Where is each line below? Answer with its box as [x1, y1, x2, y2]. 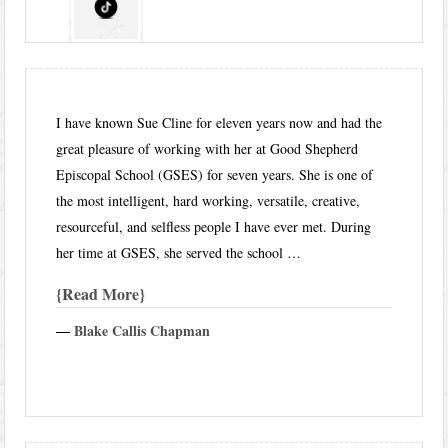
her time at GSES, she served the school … [56, 242, 302, 262]
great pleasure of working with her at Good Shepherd [56, 138, 359, 158]
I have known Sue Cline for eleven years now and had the [56, 112, 383, 132]
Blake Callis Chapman [74, 320, 216, 342]
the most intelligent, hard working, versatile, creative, [56, 190, 361, 210]
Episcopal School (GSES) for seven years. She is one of [56, 164, 374, 184]
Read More [62, 281, 140, 305]
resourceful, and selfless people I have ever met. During [56, 216, 372, 236]
